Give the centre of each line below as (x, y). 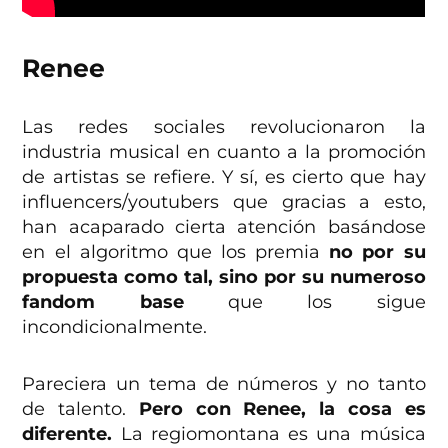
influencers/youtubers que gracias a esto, (224, 201)
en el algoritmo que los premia (176, 251)
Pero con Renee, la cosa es (282, 408)
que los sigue (304, 301)
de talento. (80, 408)
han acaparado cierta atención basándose (224, 226)
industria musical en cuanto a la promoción (224, 151)
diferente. (67, 433)
